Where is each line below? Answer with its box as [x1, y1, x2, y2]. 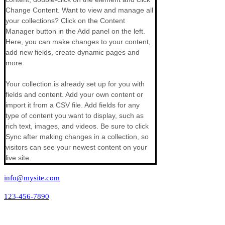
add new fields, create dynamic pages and [6, 48, 142, 56]
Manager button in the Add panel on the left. [6, 27, 147, 35]
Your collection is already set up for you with [6, 80, 147, 88]
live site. [6, 154, 33, 162]
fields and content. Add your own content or [6, 90, 145, 98]
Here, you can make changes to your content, [6, 38, 153, 46]
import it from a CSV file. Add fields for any [6, 101, 142, 109]
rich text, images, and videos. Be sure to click [6, 122, 151, 130]
